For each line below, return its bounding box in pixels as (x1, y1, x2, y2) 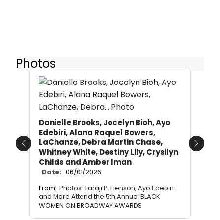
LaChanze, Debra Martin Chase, (39, 137, 163, 148)
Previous (23, 143, 55, 155)
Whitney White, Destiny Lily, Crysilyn (39, 147, 178, 158)
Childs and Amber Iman (39, 157, 132, 167)
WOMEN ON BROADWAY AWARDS (39, 201, 142, 211)
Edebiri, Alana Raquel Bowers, (39, 127, 155, 138)
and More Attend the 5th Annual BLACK (39, 192, 160, 202)
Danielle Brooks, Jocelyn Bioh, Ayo (39, 117, 170, 128)
